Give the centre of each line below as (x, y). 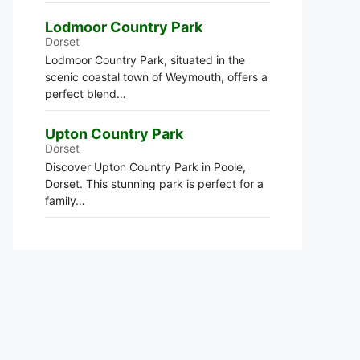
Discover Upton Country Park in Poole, (145, 167)
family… (65, 200)
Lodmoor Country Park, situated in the (145, 59)
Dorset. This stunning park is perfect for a (154, 184)
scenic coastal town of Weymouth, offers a (156, 76)
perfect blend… (86, 93)
